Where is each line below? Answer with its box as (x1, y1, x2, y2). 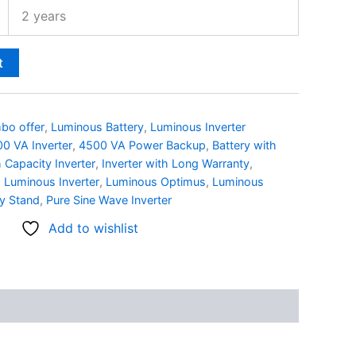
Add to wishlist (48, 220, 138, 237)
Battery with (212, 137, 277, 152)
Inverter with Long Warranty (102, 156, 250, 170)
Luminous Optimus (106, 174, 206, 188)
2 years (21, 7, 66, 24)
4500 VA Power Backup (79, 137, 206, 152)
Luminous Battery (51, 119, 144, 133)
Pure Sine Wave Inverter (46, 192, 172, 207)
